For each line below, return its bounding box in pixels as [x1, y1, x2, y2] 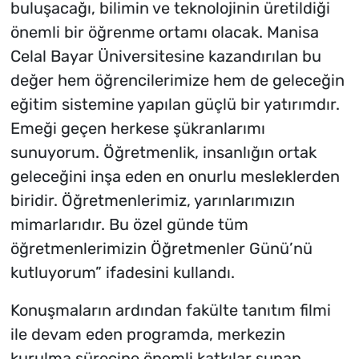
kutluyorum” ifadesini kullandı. [10, 263, 235, 283]
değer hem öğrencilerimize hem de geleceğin [10, 71, 345, 91]
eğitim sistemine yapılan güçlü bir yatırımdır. [10, 95, 340, 115]
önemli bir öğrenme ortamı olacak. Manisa [10, 22, 319, 42]
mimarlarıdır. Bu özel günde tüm [10, 215, 248, 235]
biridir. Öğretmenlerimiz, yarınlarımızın [10, 191, 295, 211]
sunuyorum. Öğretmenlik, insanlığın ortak [10, 143, 317, 163]
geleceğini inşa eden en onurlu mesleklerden [10, 167, 340, 187]
